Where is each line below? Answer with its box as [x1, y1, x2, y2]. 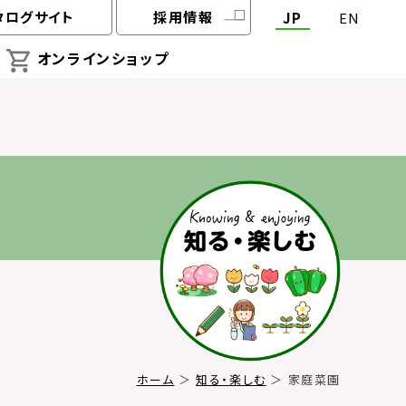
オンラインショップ [36, 47, 169, 70]
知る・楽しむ [196, 370, 266, 388]
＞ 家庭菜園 [266, 370, 341, 388]
